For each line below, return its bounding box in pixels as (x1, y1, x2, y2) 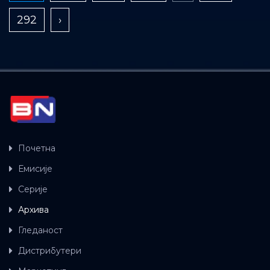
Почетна (18, 143, 55, 154)
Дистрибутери (18, 245, 81, 256)
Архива (18, 204, 49, 215)
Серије (18, 184, 48, 195)
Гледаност (18, 225, 63, 236)
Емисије (18, 163, 52, 174)
